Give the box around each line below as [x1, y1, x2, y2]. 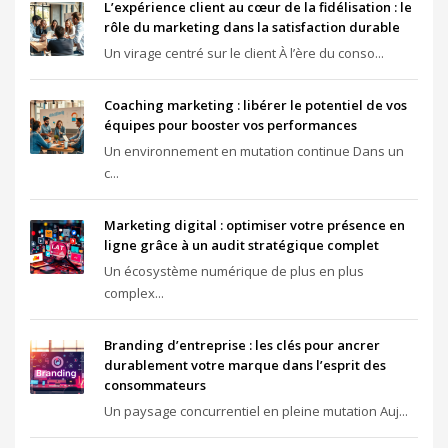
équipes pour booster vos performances [104, 115, 357, 134]
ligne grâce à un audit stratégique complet [104, 235, 379, 254]
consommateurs [104, 375, 206, 394]
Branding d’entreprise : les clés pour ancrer [104, 335, 380, 354]
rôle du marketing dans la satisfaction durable [104, 17, 400, 36]
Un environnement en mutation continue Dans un [104, 141, 404, 160]
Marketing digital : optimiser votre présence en [104, 215, 405, 234]
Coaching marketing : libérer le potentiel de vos [104, 95, 407, 114]
